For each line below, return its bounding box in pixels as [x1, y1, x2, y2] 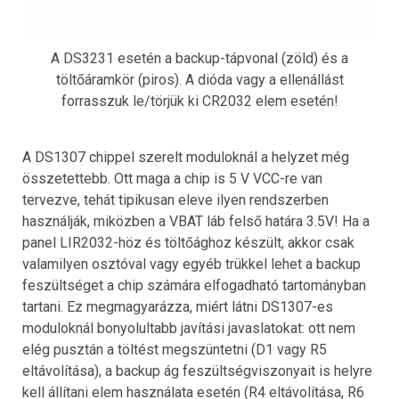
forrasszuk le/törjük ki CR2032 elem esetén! [61, 93, 338, 110]
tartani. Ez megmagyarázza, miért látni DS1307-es [22, 298, 333, 316]
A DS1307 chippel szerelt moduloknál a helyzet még [22, 149, 349, 167]
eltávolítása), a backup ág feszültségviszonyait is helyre [22, 362, 372, 380]
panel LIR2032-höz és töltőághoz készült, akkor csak [22, 234, 354, 252]
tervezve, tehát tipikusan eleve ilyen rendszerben [22, 191, 329, 209]
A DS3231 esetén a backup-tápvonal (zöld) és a [51, 50, 348, 68]
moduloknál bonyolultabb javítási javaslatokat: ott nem [22, 320, 355, 338]
